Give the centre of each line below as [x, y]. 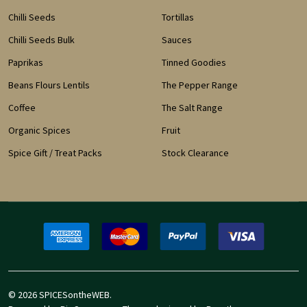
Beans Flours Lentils [49, 85]
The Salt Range [192, 108]
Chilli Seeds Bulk [41, 40]
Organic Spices [39, 131]
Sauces [177, 40]
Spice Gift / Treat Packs [55, 153]
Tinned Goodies [194, 63]
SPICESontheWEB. [74, 295]
